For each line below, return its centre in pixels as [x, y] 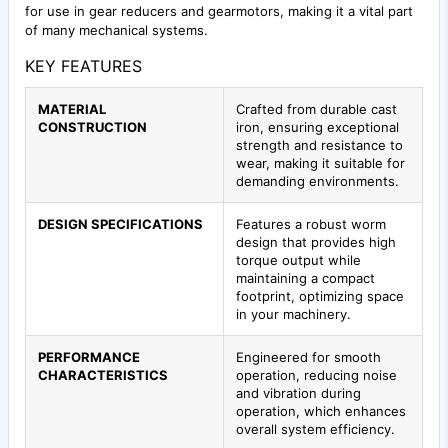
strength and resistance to [319, 144]
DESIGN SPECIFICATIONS [120, 223]
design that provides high [316, 241]
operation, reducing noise [316, 374]
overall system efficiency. [315, 428]
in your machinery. [293, 313]
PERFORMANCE [89, 356]
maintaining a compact [305, 277]
